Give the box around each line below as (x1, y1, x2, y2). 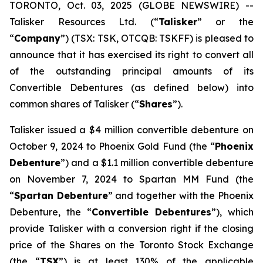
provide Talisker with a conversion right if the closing (9, 222, 254, 234)
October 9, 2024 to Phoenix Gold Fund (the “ (9, 140, 215, 152)
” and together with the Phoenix (107, 190, 254, 201)
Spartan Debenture (14, 190, 108, 201)
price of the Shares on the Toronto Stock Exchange (9, 239, 254, 251)
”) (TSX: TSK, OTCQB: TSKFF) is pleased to (60, 32, 254, 44)
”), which (211, 206, 254, 218)
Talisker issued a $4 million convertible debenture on (9, 124, 254, 136)
